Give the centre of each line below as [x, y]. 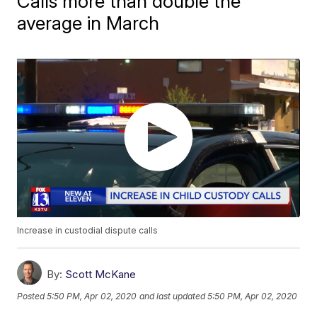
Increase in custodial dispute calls [88, 231]
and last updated [173, 296]
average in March [88, 23]
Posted [32, 296]
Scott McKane [101, 275]
